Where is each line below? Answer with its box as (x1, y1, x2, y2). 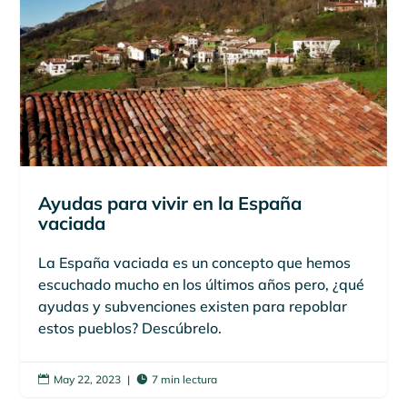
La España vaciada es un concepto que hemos (38, 253, 352, 272)
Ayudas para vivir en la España (38, 191, 303, 214)
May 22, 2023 (54, 372, 122, 386)
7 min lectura (152, 372, 218, 386)
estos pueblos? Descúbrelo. (38, 318, 223, 337)
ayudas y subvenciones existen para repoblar (38, 296, 348, 315)
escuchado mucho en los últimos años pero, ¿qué (38, 274, 365, 293)
